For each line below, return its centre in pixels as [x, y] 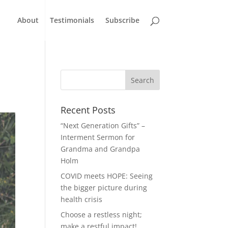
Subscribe [122, 20]
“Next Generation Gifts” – [103, 125]
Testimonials [72, 20]
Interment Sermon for [98, 137]
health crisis [82, 199]
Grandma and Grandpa [101, 149]
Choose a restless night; [102, 215]
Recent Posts [88, 110]
